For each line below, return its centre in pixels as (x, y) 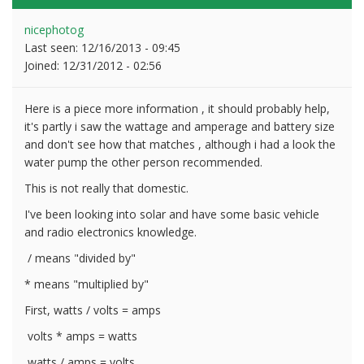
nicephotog (54, 29)
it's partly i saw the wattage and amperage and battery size (180, 126)
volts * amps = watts (81, 336)
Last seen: (53, 47)
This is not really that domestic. (106, 188)
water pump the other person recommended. (143, 162)
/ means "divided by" (80, 258)
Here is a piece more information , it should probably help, (177, 108)
